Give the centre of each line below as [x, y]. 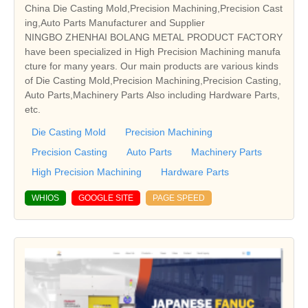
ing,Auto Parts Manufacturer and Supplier [115, 23]
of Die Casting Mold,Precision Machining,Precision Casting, [153, 81]
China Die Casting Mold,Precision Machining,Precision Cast [154, 9]
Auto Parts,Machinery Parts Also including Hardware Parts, [152, 95]
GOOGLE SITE [106, 198]
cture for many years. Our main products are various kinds [152, 66]
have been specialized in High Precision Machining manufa [153, 52]
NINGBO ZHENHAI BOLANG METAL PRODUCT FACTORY [154, 37]
